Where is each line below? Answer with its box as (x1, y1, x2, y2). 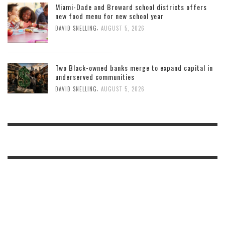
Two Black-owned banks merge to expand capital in (55, 62, 213, 73)
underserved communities (55, 71, 135, 82)
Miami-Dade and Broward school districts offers (55, 2, 207, 13)
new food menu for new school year (55, 11, 164, 22)
